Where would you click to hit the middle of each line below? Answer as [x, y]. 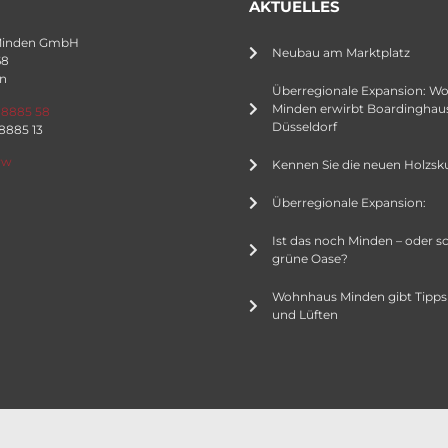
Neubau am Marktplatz [340, 53]
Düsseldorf [304, 127]
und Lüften [304, 315]
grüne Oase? [309, 259]
